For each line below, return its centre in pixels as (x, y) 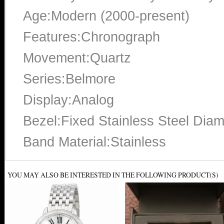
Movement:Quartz (77, 58)
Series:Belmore (69, 79)
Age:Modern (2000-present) (106, 16)
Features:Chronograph (91, 37)
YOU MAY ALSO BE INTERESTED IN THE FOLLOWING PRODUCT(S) (113, 175)
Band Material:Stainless (94, 142)
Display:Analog (68, 100)
